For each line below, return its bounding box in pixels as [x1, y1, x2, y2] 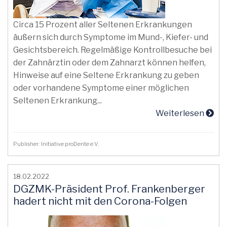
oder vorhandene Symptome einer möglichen [13, 83, 189, 93]
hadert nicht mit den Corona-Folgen [13, 195, 187, 207]
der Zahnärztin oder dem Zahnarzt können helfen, [13, 58, 206, 67]
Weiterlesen [156, 108, 206, 118]
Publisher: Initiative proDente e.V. [13, 140, 101, 147]
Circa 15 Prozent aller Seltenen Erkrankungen [13, 20, 192, 29]
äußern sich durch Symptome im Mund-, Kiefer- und [13, 32, 208, 42]
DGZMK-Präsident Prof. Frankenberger [13, 182, 205, 195]
